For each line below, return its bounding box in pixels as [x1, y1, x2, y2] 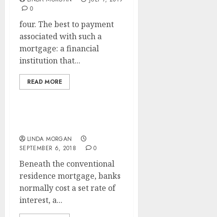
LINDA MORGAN [27, 135, 72, 143]
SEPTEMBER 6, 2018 [19, 144, 77, 153]
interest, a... [19, 195, 62, 205]
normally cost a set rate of [19, 183, 115, 193]
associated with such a [19, 31, 102, 42]
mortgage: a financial [19, 43, 99, 54]
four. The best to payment [19, 19, 114, 30]
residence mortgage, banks [19, 170, 121, 181]
